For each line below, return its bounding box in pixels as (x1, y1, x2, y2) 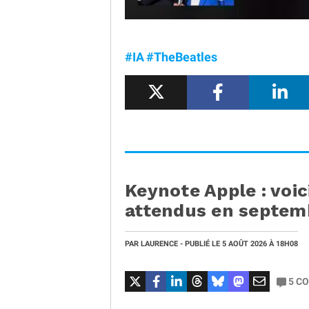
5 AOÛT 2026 (222, 239, 269, 249)
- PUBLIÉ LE (178, 239, 222, 249)
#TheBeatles (146, 50, 217, 65)
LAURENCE (141, 239, 178, 249)
